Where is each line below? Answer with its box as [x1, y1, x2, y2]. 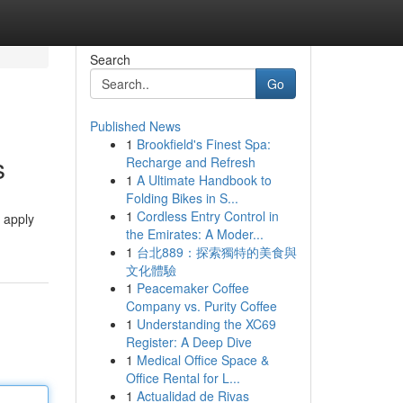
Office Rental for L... [125, 369, 240, 387]
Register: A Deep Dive [125, 333, 252, 351]
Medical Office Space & [136, 351, 269, 369]
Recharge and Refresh [125, 153, 255, 171]
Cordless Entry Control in [136, 207, 279, 225]
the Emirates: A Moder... [125, 225, 264, 243]
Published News [89, 117, 181, 135]
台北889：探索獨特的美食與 [136, 243, 297, 261]
